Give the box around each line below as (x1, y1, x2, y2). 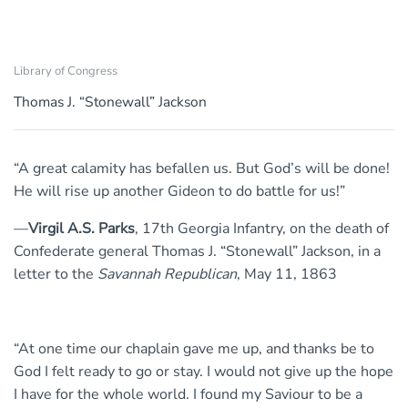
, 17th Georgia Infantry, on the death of (135, 219, 389, 240)
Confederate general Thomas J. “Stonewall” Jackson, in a (14, 241, 381, 262)
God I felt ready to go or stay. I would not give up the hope (14, 362, 393, 382)
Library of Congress (14, 62, 117, 79)
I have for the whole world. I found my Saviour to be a (14, 384, 362, 405)
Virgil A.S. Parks (28, 219, 135, 240)
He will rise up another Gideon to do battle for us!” (14, 181, 345, 202)
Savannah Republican (97, 264, 237, 285)
